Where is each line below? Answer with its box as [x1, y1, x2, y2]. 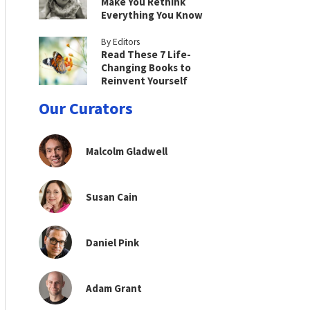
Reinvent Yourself [101, 74, 188, 87]
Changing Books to [101, 61, 191, 74]
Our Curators [39, 98, 133, 119]
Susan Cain [86, 190, 138, 203]
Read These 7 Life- [101, 48, 191, 61]
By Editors [101, 36, 140, 48]
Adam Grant [86, 281, 142, 295]
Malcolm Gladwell [86, 144, 167, 158]
